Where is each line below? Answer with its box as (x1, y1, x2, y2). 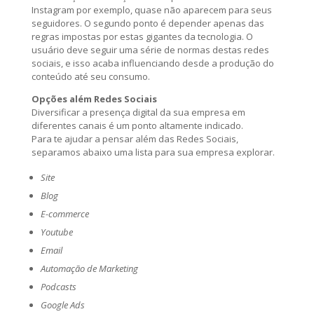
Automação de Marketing (40, 261, 138, 275)
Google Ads (40, 298, 85, 311)
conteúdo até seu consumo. (31, 69, 150, 83)
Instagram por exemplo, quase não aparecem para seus (31, 3, 272, 16)
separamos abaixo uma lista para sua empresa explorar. (31, 145, 275, 158)
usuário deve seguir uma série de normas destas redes (31, 43, 269, 56)
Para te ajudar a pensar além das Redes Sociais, (31, 132, 238, 145)
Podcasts (40, 280, 76, 293)
